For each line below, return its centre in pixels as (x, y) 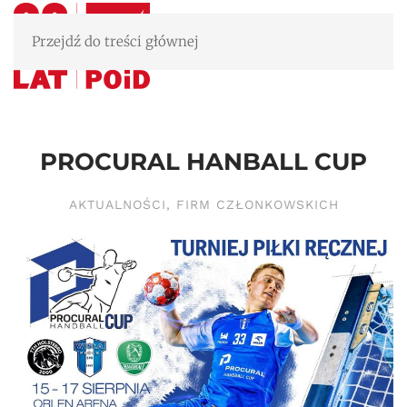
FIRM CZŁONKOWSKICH (257, 204)
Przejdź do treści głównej (115, 41)
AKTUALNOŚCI (117, 204)
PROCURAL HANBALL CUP (203, 162)
